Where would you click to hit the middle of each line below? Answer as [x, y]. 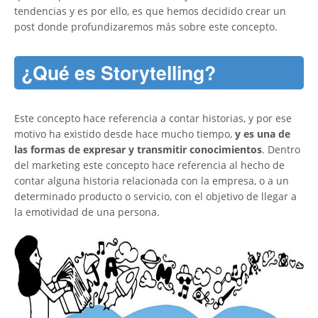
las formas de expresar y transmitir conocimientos [138, 149]
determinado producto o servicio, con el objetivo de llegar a [155, 196]
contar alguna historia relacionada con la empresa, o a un [152, 180]
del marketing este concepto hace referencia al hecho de [149, 165]
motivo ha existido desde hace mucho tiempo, [123, 133]
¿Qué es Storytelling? [119, 72]
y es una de [261, 133]
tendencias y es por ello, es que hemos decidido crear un [150, 11]
